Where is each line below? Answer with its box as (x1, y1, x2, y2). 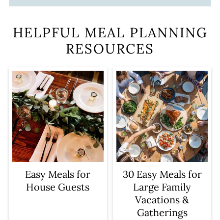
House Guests (26, 181, 90, 193)
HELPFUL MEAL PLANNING (12, 24, 208, 41)
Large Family (133, 181, 192, 193)
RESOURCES (66, 40, 154, 57)
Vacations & (135, 193, 190, 206)
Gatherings (137, 206, 188, 219)
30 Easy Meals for (122, 168, 202, 181)
